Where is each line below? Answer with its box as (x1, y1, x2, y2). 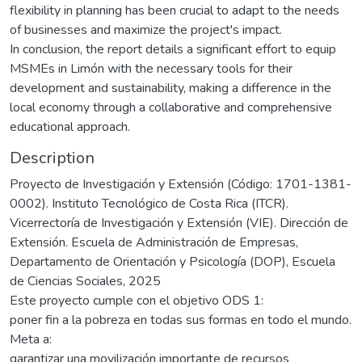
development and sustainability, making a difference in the (10, 78, 331, 97)
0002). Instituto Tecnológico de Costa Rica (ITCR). (10, 194, 288, 213)
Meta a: (10, 330, 52, 348)
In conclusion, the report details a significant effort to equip (10, 40, 336, 58)
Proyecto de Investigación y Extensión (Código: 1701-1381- (10, 175, 351, 193)
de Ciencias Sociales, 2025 (10, 271, 161, 290)
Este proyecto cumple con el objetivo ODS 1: (10, 291, 263, 309)
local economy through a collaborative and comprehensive (10, 98, 332, 116)
